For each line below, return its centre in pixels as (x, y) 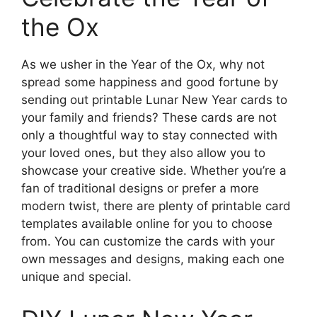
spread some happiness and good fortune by (150, 82)
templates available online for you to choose (147, 224)
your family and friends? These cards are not (149, 118)
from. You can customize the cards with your (148, 242)
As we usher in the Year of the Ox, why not (143, 65)
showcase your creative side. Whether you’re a (154, 171)
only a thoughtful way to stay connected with (149, 136)
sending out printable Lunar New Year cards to (154, 100)
